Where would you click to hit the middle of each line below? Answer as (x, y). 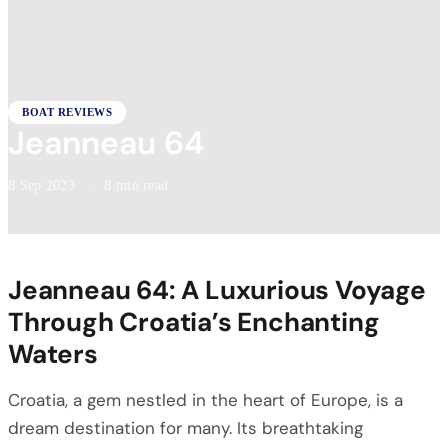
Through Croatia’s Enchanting (194, 322)
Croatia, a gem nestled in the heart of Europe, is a (205, 400)
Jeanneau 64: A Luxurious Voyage (217, 290)
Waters (53, 354)
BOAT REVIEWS (67, 112)
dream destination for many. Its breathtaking (185, 428)
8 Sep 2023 (41, 185)
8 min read (136, 185)
